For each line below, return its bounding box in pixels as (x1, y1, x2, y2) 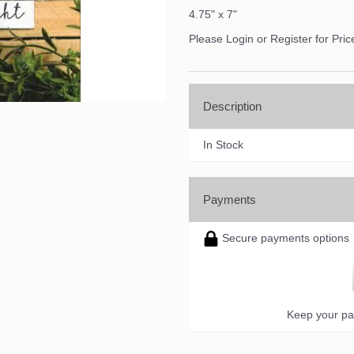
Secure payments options (219, 231, 349, 244)
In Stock (203, 137, 243, 151)
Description (203, 99, 262, 113)
